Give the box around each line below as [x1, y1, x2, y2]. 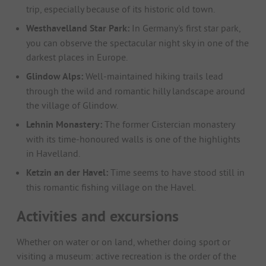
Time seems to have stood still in [108, 166, 245, 179]
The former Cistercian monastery [102, 118, 235, 131]
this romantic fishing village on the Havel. [26, 181, 196, 194]
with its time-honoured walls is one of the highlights [26, 133, 240, 145]
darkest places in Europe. [26, 51, 128, 64]
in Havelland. [26, 147, 80, 160]
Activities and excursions [17, 205, 179, 226]
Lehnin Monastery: [26, 118, 102, 131]
